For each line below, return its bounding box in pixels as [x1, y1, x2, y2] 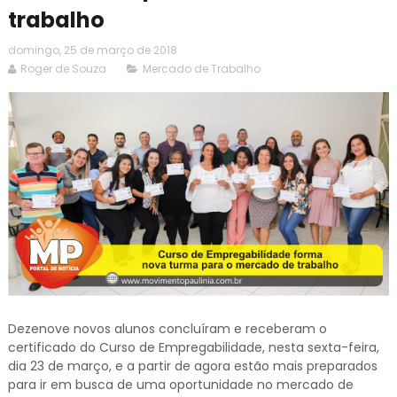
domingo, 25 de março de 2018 [7, 42, 177, 58]
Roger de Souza [19, 60, 106, 76]
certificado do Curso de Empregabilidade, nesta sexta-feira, [7, 339, 379, 357]
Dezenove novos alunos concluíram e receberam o [7, 320, 327, 339]
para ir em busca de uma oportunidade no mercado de [7, 376, 354, 394]
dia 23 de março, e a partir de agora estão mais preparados [7, 357, 378, 376]
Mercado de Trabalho [142, 60, 261, 76]
